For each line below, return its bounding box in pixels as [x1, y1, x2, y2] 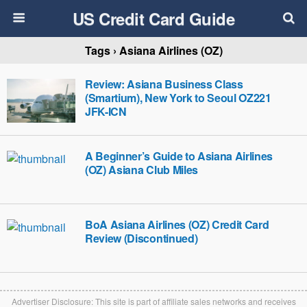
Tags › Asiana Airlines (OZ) [84, 42, 223, 58]
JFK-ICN [85, 103, 127, 119]
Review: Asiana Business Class [85, 76, 243, 92]
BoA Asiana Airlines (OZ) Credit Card [85, 217, 269, 232]
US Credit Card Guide [72, 7, 235, 30]
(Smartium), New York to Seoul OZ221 [85, 90, 271, 106]
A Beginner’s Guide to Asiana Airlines [85, 148, 273, 164]
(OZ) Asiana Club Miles [85, 162, 198, 177]
